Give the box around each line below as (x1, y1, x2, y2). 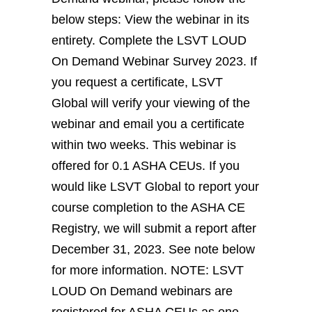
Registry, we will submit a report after (52, 221, 256, 235)
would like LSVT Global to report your (52, 179, 259, 194)
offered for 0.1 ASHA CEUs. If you (52, 158, 240, 173)
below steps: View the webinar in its (52, 12, 249, 26)
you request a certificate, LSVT (52, 75, 223, 89)
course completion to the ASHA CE (52, 200, 245, 214)
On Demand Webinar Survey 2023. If (52, 54, 257, 68)
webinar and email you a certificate (52, 116, 244, 131)
